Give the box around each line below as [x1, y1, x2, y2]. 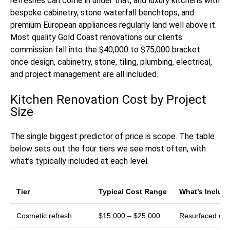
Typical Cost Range [99, 187, 167, 196]
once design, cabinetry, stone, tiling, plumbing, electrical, [10, 57, 212, 67]
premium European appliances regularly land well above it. [10, 20, 217, 30]
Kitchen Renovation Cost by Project [10, 92, 206, 107]
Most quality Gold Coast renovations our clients [10, 32, 182, 42]
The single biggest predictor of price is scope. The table [10, 131, 215, 141]
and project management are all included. [10, 69, 158, 79]
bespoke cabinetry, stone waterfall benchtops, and [10, 8, 194, 17]
